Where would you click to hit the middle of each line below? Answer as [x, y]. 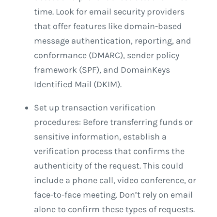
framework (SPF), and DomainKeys [102, 70]
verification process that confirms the [109, 151]
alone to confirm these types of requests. [114, 209]
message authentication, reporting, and [113, 41]
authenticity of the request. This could [109, 166]
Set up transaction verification [95, 108]
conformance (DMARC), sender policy [107, 55]
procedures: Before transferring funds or [113, 122]
